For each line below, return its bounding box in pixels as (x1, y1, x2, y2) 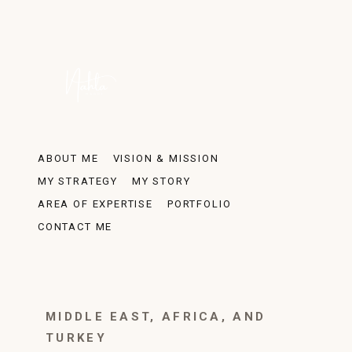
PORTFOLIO (167, 198, 232, 210)
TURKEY (46, 331, 107, 345)
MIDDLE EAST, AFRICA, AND (46, 310, 266, 324)
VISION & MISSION (112, 152, 219, 164)
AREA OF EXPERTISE (38, 198, 153, 210)
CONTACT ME (38, 221, 113, 233)
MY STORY (132, 175, 191, 187)
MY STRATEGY (38, 175, 119, 187)
